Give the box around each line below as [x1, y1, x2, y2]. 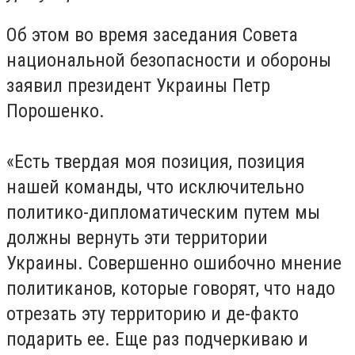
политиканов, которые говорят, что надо [6, 277, 335, 300]
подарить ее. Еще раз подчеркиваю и [6, 327, 308, 350]
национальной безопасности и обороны [6, 48, 331, 71]
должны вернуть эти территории [6, 226, 268, 249]
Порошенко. [6, 99, 105, 122]
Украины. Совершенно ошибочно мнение [6, 251, 342, 274]
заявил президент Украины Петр [6, 74, 270, 97]
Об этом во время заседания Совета [6, 23, 298, 46]
